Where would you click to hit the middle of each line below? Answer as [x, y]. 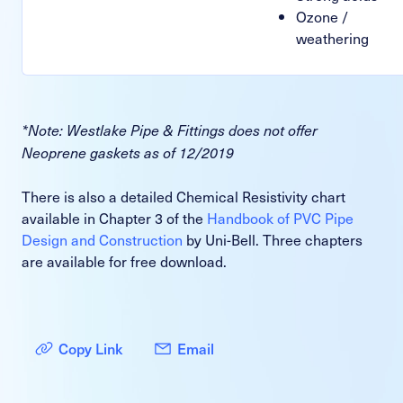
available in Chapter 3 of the [114, 217]
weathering [332, 37]
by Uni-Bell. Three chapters [273, 239]
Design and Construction [102, 239]
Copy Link [90, 348]
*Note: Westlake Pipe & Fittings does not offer [170, 130]
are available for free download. [124, 260]
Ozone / [322, 16]
